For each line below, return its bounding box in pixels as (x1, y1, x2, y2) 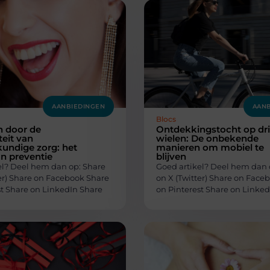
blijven (156, 150, 186, 162)
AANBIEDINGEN (52, 102, 105, 110)
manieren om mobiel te (156, 141, 264, 153)
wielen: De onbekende (156, 132, 259, 144)
